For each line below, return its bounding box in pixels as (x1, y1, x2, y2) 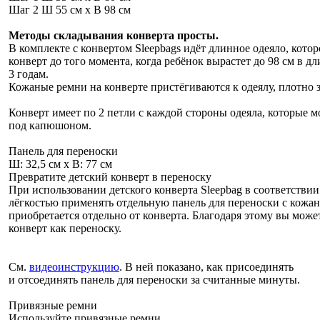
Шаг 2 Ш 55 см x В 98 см (9, 3, 131, 16)
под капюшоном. (9, 119, 91, 131)
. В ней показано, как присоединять (119, 260, 294, 273)
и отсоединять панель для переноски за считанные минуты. (9, 273, 300, 286)
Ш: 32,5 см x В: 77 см (9, 157, 112, 170)
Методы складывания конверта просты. (9, 29, 219, 41)
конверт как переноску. (9, 221, 121, 234)
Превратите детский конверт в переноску (9, 170, 211, 183)
